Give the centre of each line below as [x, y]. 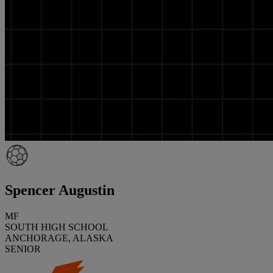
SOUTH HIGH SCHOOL [57, 227]
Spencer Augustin [60, 190]
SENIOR [23, 249]
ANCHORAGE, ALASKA [59, 238]
